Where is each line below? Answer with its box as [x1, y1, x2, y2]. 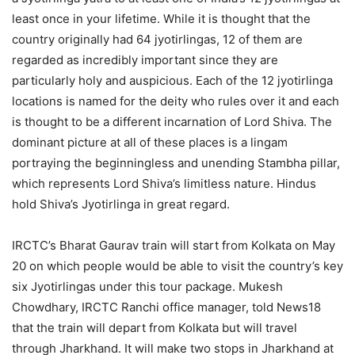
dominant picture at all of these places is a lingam [12, 134, 288, 150]
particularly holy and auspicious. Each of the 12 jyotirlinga [12, 72, 333, 88]
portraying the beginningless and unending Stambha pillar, [12, 155, 340, 170]
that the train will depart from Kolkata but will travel [12, 319, 297, 335]
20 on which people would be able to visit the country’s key [12, 258, 343, 273]
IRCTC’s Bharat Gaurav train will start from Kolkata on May [12, 237, 335, 253]
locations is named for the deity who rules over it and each [12, 93, 339, 109]
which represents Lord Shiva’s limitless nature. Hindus [12, 175, 316, 191]
